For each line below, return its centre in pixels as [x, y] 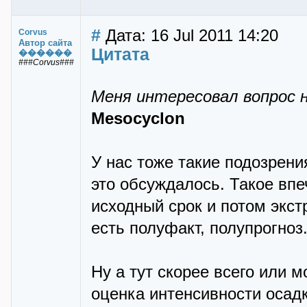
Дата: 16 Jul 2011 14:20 [189, 36]
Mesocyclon [138, 119]
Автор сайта [45, 43]
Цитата [120, 54]
